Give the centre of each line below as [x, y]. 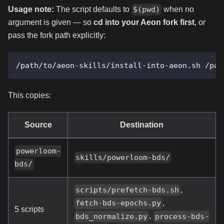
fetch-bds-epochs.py [118, 203]
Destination [142, 124]
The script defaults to [93, 9]
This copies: [29, 95]
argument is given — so [51, 22]
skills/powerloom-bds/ [123, 158]
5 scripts [29, 209]
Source [38, 124]
